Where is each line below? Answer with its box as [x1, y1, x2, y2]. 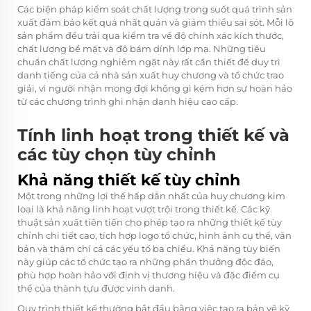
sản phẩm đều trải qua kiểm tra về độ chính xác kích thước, [17, 29, 284, 41]
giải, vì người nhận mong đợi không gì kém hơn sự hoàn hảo [17, 82, 292, 94]
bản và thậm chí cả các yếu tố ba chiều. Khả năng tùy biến [17, 242, 280, 254]
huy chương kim [210, 190, 285, 201]
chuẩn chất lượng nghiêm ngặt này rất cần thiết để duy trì [17, 56, 280, 67]
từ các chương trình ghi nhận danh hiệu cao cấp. [17, 95, 238, 107]
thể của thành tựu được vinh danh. [17, 282, 175, 294]
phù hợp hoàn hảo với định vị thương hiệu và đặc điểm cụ [17, 269, 280, 280]
